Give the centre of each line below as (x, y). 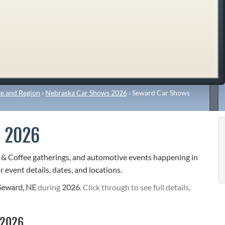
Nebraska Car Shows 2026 (86, 92)
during (49, 187)
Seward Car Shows (161, 92)
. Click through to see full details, (135, 187)
